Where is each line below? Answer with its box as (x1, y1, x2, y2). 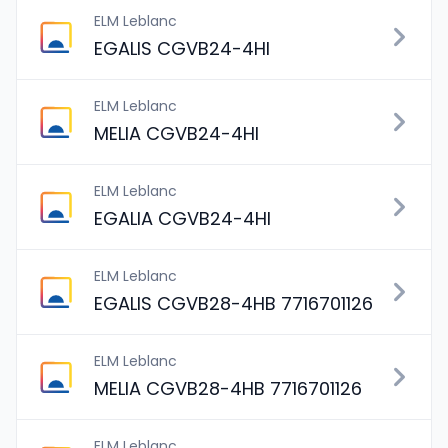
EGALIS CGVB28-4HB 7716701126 (94, 291, 373, 316)
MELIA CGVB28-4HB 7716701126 (94, 376, 362, 401)
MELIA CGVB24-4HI (94, 121, 259, 146)
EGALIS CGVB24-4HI (94, 36, 270, 61)
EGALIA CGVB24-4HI (94, 206, 271, 231)
